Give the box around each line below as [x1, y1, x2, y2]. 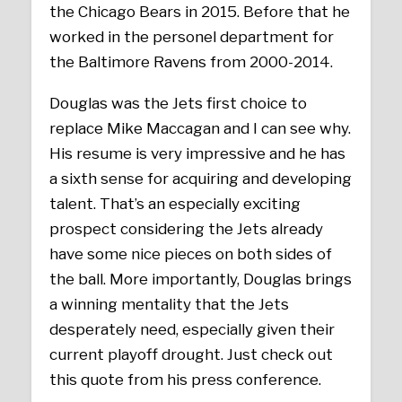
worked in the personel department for [49, 28, 335, 47]
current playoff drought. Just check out [49, 345, 334, 364]
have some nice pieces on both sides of [49, 245, 333, 264]
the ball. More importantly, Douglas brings [49, 270, 353, 289]
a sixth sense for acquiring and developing [49, 170, 353, 188]
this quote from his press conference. [49, 371, 322, 389]
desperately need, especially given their [49, 320, 336, 339]
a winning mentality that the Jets [49, 295, 290, 314]
